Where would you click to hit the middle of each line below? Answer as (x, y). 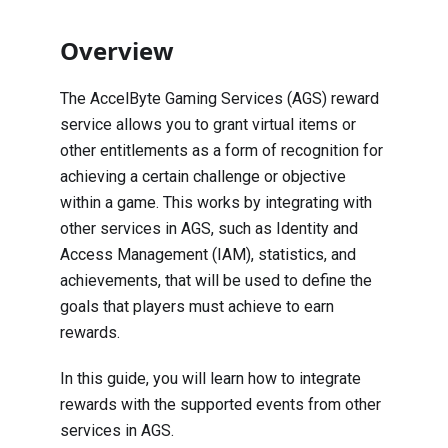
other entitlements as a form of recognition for (221, 151)
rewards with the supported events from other (220, 405)
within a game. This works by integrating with (216, 203)
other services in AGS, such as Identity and (209, 229)
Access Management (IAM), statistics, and (208, 255)
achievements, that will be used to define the (216, 281)
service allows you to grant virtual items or (208, 125)
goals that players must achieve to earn (197, 307)
